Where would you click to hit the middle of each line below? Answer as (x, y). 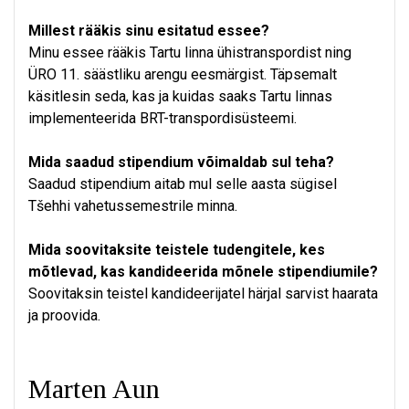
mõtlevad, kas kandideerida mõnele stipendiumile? (203, 272)
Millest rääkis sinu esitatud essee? (149, 31)
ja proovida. (64, 316)
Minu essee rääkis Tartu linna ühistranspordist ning (190, 53)
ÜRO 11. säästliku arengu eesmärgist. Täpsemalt (183, 75)
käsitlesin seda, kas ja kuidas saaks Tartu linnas (180, 97)
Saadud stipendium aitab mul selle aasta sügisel (183, 184)
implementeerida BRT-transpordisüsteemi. (163, 119)
